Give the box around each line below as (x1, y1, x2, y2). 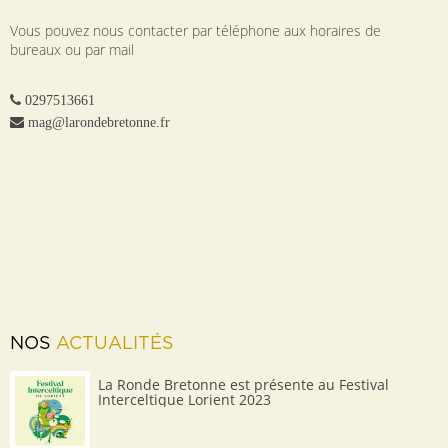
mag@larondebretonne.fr (28, 114, 170, 129)
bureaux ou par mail (10, 39, 134, 59)
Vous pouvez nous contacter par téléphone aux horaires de (10, 20, 381, 40)
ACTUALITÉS (56, 334, 174, 353)
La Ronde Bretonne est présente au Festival (98, 374, 389, 394)
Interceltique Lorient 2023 (98, 389, 271, 409)
